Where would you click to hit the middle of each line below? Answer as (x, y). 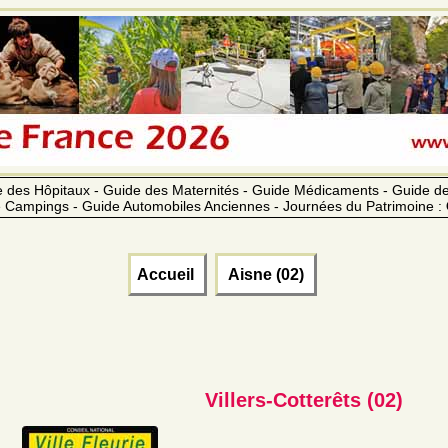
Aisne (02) (265, 274)
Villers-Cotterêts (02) (304, 399)
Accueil (167, 274)
